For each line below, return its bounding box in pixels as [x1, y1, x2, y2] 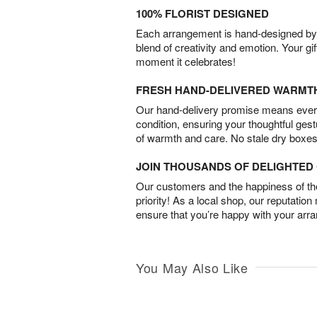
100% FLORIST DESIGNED [136, 6, 269, 22]
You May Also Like [136, 258, 248, 277]
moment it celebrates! [136, 54, 236, 69]
